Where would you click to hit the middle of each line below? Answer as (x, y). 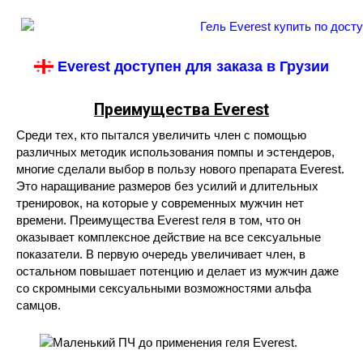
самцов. (38, 305)
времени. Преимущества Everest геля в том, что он (158, 220)
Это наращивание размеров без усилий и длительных (167, 186)
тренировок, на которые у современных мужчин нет (160, 203)
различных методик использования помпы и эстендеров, (175, 152)
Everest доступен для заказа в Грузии (191, 66)
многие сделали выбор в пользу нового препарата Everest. (180, 169)
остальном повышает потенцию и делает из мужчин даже (177, 271)
